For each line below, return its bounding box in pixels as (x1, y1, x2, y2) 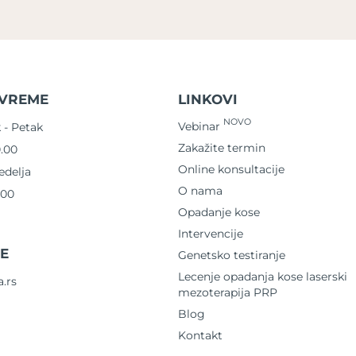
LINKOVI (178, 91, 238, 107)
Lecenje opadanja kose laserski (178, 269, 347, 284)
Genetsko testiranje (178, 247, 285, 262)
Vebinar (178, 118, 223, 133)
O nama (178, 183, 222, 198)
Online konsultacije (178, 161, 284, 176)
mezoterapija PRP (178, 284, 277, 300)
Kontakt (178, 327, 222, 342)
